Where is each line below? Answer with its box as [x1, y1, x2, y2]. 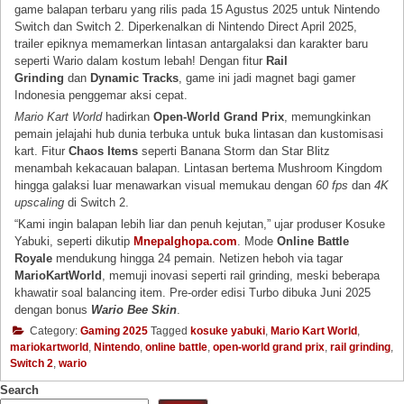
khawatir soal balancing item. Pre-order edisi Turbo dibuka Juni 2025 [14, 286, 372, 300]
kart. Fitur [14, 144, 69, 158]
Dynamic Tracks [90, 70, 179, 85]
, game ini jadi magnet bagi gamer [179, 70, 356, 85]
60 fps [316, 179, 349, 192]
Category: [27, 325, 80, 338]
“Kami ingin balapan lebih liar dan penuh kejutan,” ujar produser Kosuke [14, 217, 386, 232]
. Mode [237, 234, 278, 249]
